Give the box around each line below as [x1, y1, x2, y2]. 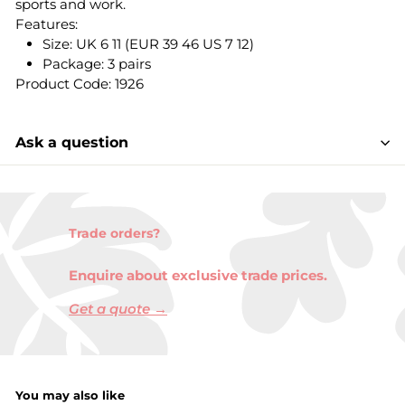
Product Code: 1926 [15, 74, 144, 92]
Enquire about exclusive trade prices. [69, 266, 327, 284]
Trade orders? [69, 225, 160, 240]
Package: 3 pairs [42, 54, 151, 72]
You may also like [15, 388, 125, 402]
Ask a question [15, 133, 128, 151]
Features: [15, 14, 78, 33]
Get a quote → [69, 299, 167, 317]
